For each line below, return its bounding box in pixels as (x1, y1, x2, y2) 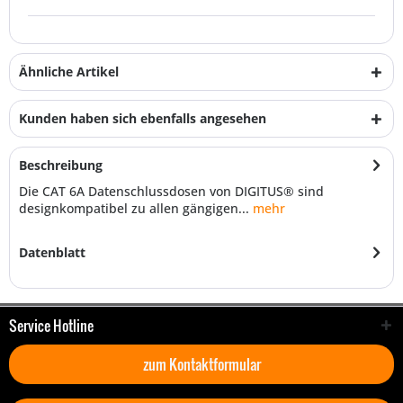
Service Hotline (9, 315, 94, 336)
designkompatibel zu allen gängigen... (19, 200, 249, 217)
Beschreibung (19, 157, 103, 174)
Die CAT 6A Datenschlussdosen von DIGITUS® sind (19, 183, 324, 200)
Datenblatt (19, 244, 85, 261)
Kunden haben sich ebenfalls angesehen (19, 110, 266, 127)
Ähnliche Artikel (19, 63, 119, 80)
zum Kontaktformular (142, 354, 261, 375)
